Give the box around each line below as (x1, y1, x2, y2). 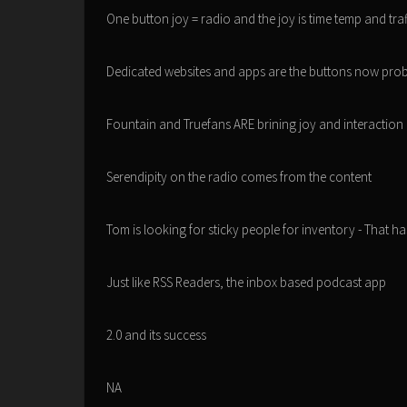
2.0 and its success (106, 326, 206, 343)
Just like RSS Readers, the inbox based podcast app (106, 273, 386, 291)
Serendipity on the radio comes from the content (106, 168, 372, 185)
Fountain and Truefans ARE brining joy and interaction (106, 115, 403, 133)
